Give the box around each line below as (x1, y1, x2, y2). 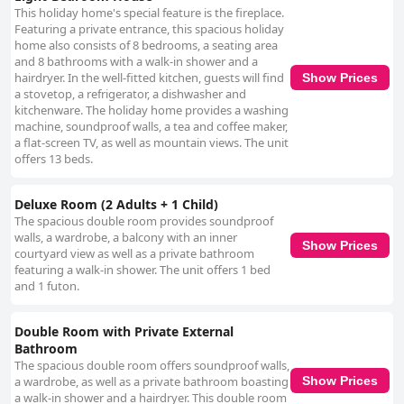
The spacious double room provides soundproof (14, 213, 273, 230)
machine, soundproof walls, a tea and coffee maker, (14, 118, 288, 135)
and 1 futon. (14, 278, 79, 295)
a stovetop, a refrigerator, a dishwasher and (14, 86, 246, 103)
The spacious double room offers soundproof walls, (14, 357, 289, 374)
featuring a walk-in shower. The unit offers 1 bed (14, 262, 271, 279)
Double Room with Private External (14, 323, 234, 341)
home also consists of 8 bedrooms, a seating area (14, 37, 278, 54)
